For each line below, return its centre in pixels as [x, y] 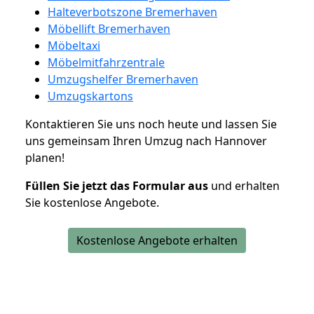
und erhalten [244, 185]
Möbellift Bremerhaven [109, 28]
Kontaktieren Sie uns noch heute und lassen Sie [151, 124]
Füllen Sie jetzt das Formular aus [117, 185]
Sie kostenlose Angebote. [92, 202]
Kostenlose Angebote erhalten [157, 240]
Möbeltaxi [74, 45]
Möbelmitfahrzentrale [106, 62]
